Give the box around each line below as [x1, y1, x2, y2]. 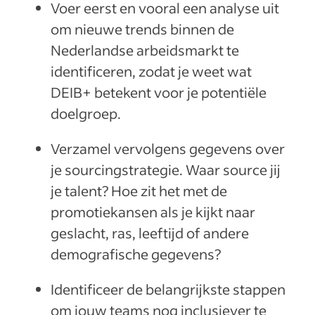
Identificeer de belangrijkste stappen [51, 280, 285, 299]
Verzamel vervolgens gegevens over [51, 139, 285, 158]
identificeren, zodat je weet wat [51, 62, 252, 81]
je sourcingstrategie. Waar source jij [51, 160, 281, 179]
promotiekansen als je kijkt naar [51, 202, 255, 221]
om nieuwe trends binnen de [51, 20, 234, 39]
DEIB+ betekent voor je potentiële [51, 83, 266, 102]
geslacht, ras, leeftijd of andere [51, 224, 249, 243]
